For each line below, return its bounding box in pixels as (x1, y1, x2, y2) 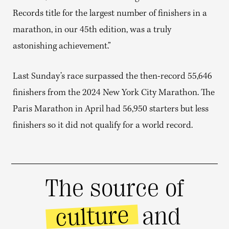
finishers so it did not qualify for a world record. (13, 121, 193, 131)
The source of (44, 174, 184, 202)
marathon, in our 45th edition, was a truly (13, 25, 171, 35)
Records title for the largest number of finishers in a (13, 9, 207, 19)
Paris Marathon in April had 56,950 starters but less (13, 104, 209, 114)
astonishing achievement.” (13, 41, 111, 52)
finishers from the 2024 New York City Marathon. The (13, 88, 215, 98)
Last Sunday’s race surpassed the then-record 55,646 (13, 72, 212, 82)
